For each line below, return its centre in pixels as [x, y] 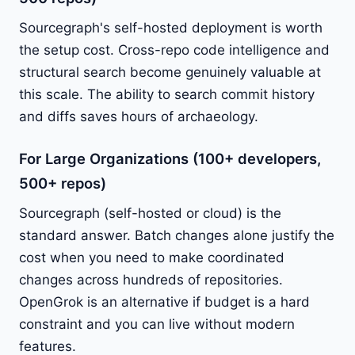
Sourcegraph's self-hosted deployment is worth [171, 27]
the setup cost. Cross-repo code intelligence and [174, 50]
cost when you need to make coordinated [152, 257]
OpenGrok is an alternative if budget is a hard [164, 302]
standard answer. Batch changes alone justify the [177, 235]
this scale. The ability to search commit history [167, 94]
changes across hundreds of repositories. [151, 279]
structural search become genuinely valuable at [170, 72]
